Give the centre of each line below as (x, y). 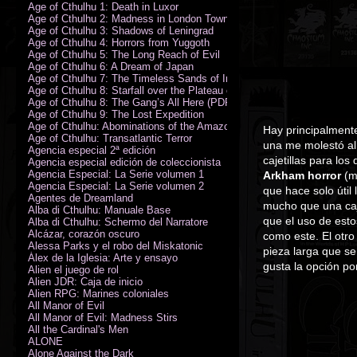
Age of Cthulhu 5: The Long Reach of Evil (124, 54)
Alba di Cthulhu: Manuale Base (99, 210)
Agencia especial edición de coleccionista (124, 162)
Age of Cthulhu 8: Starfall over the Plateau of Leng (144, 90)
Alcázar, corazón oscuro (84, 233)
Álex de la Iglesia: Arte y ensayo (103, 257)
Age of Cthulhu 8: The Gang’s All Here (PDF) (131, 102)
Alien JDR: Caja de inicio (85, 281)
